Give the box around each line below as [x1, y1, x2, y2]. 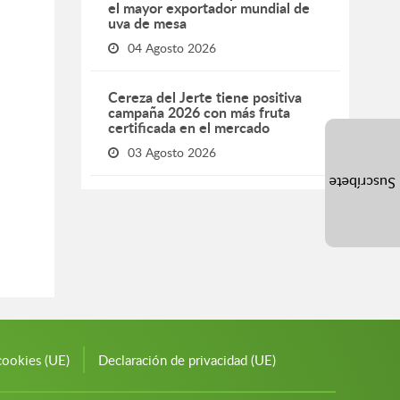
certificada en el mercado [108, 117, 270, 137]
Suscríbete [329, 172, 396, 193]
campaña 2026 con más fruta [108, 102, 290, 122]
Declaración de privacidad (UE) [98, 351, 276, 369]
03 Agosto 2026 [128, 144, 216, 161]
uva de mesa [108, 12, 187, 33]
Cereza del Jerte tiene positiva [108, 87, 302, 107]
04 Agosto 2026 [128, 39, 216, 56]
